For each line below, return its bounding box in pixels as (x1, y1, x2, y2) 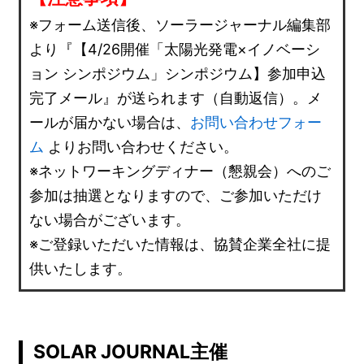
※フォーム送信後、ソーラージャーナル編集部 (29, 15, 331, 33)
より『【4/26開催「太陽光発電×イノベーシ (29, 40, 321, 58)
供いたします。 (29, 259, 132, 277)
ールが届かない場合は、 (29, 113, 191, 131)
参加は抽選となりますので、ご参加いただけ (29, 186, 323, 204)
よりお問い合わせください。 (44, 137, 239, 155)
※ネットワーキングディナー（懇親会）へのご (29, 162, 331, 180)
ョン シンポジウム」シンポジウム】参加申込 (29, 64, 327, 82)
